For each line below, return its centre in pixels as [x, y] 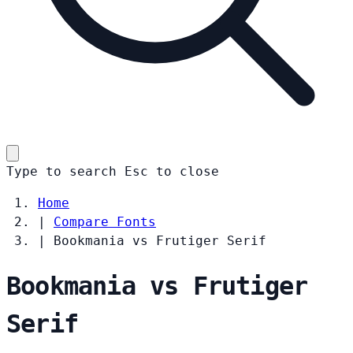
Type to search [61, 171]
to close [188, 171]
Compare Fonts [105, 221]
